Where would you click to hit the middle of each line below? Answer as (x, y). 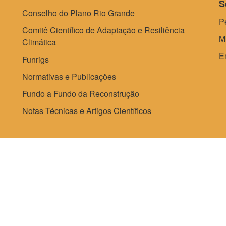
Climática (39, 42)
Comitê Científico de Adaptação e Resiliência (103, 30)
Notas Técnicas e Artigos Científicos (87, 110)
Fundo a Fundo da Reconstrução (81, 93)
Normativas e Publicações (69, 76)
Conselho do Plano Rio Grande (78, 13)
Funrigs (36, 59)
